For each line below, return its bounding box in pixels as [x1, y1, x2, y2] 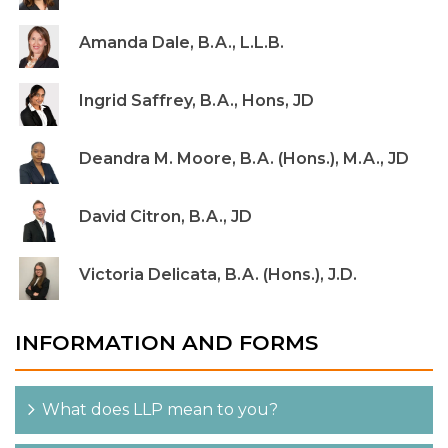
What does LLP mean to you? [42, 399, 278, 419]
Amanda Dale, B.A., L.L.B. [79, 32, 284, 52]
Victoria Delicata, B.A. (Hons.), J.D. [79, 264, 357, 284]
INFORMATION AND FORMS [15, 329, 318, 355]
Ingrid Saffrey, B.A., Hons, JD [79, 90, 314, 110]
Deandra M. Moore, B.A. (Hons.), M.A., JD [79, 148, 409, 168]
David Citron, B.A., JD [79, 206, 252, 226]
